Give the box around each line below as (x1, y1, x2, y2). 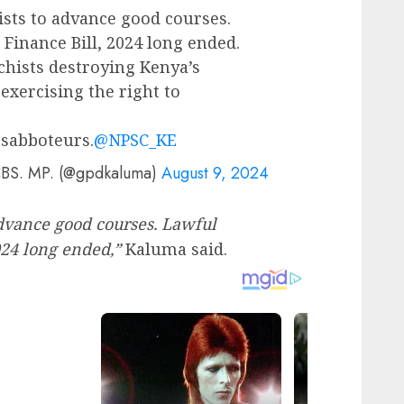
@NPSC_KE (93, 129, 177, 151)
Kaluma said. (121, 238, 227, 261)
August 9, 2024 (161, 161, 269, 186)
